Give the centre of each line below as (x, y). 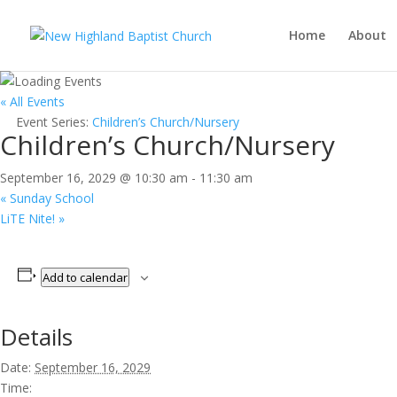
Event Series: (54, 122)
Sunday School (50, 198)
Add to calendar (85, 277)
